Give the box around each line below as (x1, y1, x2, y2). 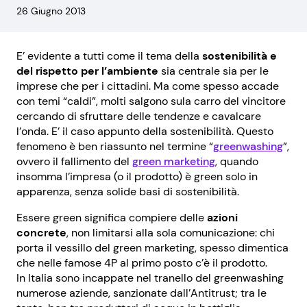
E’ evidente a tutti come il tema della (16, 49, 202, 63)
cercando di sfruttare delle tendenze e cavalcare (16, 109, 261, 123)
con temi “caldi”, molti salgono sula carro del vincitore (16, 94, 286, 108)
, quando (215, 154, 258, 169)
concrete (16, 225, 66, 240)
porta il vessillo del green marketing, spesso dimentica (16, 241, 288, 255)
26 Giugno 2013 (16, 5, 86, 17)
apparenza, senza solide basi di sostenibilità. (16, 184, 239, 199)
